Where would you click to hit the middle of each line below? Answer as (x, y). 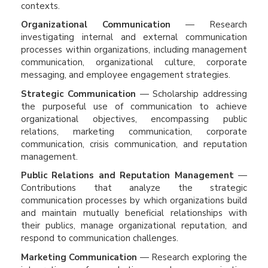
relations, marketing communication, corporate (134, 131)
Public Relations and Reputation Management (127, 175)
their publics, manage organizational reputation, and (134, 226)
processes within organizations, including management (134, 50)
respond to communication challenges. (100, 238)
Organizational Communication (96, 25)
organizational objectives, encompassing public (134, 119)
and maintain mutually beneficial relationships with (134, 213)
